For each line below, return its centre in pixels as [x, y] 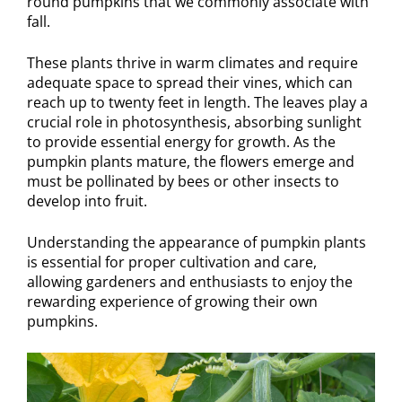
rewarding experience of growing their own [172, 301]
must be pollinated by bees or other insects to [183, 181]
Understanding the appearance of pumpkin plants [197, 242]
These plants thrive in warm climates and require [192, 62]
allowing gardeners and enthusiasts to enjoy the [190, 281]
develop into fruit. [87, 201]
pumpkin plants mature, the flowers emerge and [191, 161]
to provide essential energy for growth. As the [181, 141]
